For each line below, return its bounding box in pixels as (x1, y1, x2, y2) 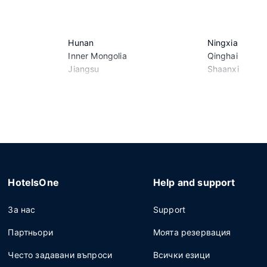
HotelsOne (8, 176, 59, 188)
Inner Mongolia (68, 51, 127, 61)
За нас (8, 204, 36, 215)
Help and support (153, 176, 235, 188)
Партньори (8, 227, 53, 237)
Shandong (207, 77, 248, 87)
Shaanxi (207, 64, 239, 74)
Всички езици (153, 250, 210, 260)
